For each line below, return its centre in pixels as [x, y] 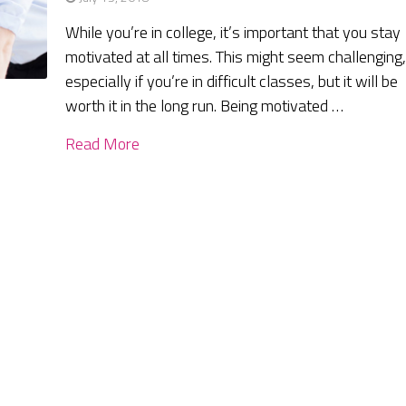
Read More [103, 144]
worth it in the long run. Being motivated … [205, 106]
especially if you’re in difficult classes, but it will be [232, 82]
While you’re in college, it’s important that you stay [233, 33]
